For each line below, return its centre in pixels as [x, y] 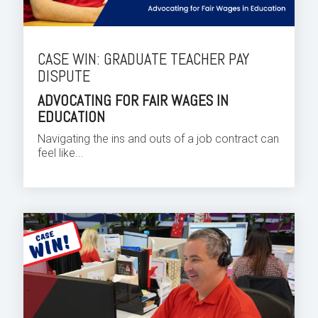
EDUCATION [71, 117]
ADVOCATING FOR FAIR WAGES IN [133, 101]
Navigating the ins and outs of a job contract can [158, 139]
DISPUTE [64, 77]
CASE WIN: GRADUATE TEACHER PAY [144, 60]
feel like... [61, 153]
